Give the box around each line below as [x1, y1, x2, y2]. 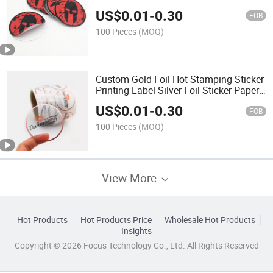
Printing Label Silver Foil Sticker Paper [96, 83, 260, 97]
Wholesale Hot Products [164, 214, 255, 225]
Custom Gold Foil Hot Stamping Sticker [96, 72, 264, 86]
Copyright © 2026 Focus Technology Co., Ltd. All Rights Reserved [14, 239, 259, 251]
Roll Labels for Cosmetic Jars [96, 94, 222, 108]
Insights [121, 225, 152, 236]
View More [102, 169, 160, 185]
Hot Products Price [80, 214, 152, 225]
